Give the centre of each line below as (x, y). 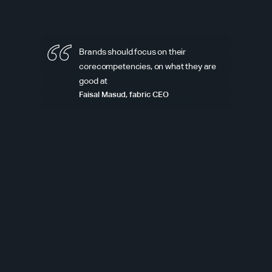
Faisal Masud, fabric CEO (124, 94)
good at (93, 80)
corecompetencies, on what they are (148, 66)
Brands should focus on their (133, 51)
